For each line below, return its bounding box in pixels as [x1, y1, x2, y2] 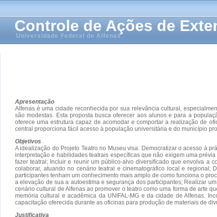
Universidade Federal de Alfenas [16, 32, 121, 39]
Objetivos [15, 138, 41, 145]
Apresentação [15, 98, 54, 105]
